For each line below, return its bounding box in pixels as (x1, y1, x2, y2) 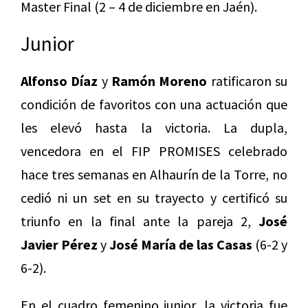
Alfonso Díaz (21, 72, 98, 90)
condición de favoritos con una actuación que (21, 96, 287, 113)
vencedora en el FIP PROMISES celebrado (21, 142, 287, 160)
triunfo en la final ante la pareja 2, (21, 212, 258, 230)
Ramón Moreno (111, 72, 208, 90)
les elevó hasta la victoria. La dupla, (21, 119, 287, 137)
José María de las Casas (109, 236, 252, 254)
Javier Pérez (21, 236, 98, 254)
